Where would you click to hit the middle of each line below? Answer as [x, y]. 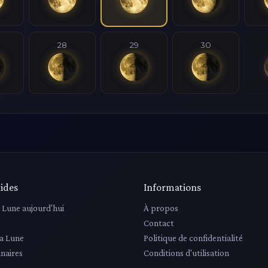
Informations [172, 187]
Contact [159, 223]
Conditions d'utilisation [186, 252]
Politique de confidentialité [193, 237]
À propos [161, 208]
